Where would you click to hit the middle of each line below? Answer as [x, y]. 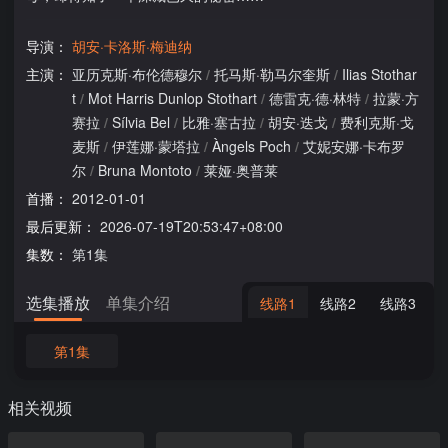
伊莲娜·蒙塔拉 [156, 146]
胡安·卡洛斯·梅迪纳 [132, 46]
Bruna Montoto [145, 170]
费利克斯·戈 [377, 122]
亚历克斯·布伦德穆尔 [137, 74]
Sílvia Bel [141, 122]
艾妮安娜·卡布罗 [354, 146]
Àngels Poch [251, 146]
